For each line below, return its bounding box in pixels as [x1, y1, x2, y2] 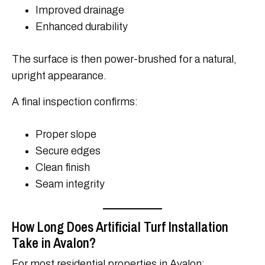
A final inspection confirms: [12, 96, 138, 108]
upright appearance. [12, 70, 106, 82]
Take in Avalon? [12, 234, 96, 253]
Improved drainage [35, 4, 124, 17]
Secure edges [35, 145, 101, 157]
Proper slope [35, 128, 96, 141]
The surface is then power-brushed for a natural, [12, 53, 237, 66]
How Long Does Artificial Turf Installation [12, 218, 228, 237]
